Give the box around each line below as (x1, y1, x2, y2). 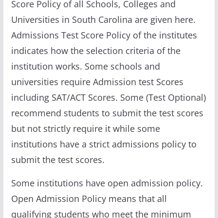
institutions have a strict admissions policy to (11, 138, 197, 150)
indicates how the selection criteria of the (11, 44, 181, 56)
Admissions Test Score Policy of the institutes (11, 29, 197, 41)
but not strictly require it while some (11, 122, 160, 134)
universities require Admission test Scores (11, 75, 183, 88)
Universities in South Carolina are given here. (11, 13, 196, 25)
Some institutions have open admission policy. (11, 177, 203, 189)
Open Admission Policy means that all (11, 192, 167, 204)
